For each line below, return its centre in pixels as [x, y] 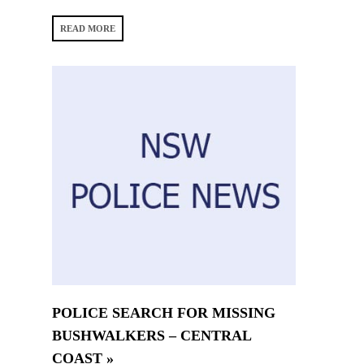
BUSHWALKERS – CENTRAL [152, 335]
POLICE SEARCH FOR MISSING [164, 312]
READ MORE [88, 28]
